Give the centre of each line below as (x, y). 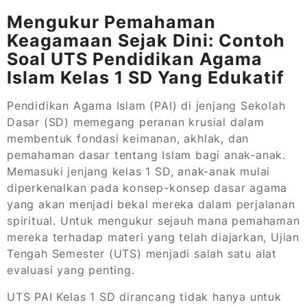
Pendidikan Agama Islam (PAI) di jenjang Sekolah (146, 106)
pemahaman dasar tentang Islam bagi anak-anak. (146, 155)
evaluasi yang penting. (71, 270)
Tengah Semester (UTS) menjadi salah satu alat (142, 254)
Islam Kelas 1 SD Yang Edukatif (146, 78)
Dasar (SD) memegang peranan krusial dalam (136, 122)
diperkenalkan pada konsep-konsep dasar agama (147, 188)
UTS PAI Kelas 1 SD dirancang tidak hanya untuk (144, 297)
